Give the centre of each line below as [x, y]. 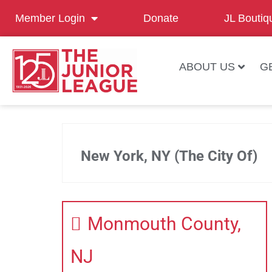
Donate [161, 18]
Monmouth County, [164, 223]
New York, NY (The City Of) [169, 156]
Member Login [50, 18]
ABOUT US [207, 67]
